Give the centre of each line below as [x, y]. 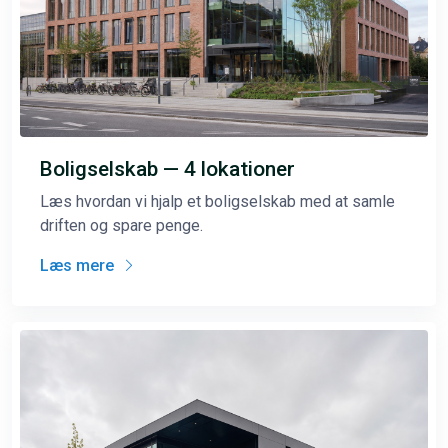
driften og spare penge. [121, 225]
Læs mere [79, 265]
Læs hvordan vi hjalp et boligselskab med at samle [217, 201]
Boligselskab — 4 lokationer [167, 168]
